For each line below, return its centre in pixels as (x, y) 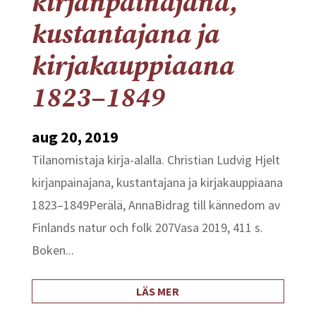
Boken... (53, 250)
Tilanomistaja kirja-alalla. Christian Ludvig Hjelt (156, 160)
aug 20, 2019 (75, 137)
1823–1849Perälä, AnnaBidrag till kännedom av (156, 205)
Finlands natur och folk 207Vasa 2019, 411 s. (147, 227)
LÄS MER (158, 291)
